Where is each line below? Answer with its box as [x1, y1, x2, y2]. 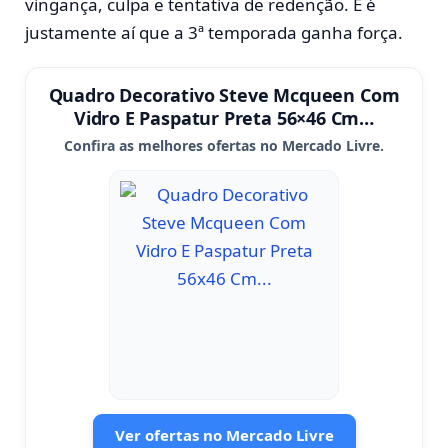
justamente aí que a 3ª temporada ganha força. [25, 20, 403, 44]
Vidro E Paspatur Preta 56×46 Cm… [73, 105, 375, 130]
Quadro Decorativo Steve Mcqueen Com [48, 82, 400, 107]
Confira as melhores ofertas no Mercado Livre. [64, 135, 384, 155]
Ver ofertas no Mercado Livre [114, 424, 334, 445]
